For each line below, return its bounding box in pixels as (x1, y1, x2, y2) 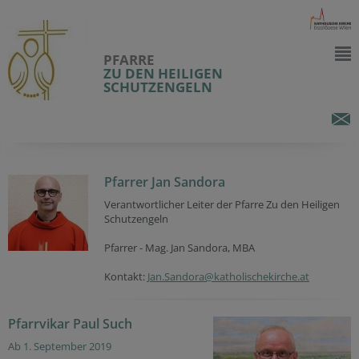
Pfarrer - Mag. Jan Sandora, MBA (104, 240, 255, 255)
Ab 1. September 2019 (8, 339, 111, 353)
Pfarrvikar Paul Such (8, 315, 132, 333)
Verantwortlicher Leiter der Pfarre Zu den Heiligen (104, 197, 340, 212)
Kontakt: (104, 269, 147, 284)
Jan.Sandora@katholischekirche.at (147, 269, 309, 284)
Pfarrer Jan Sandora (104, 173, 225, 191)
